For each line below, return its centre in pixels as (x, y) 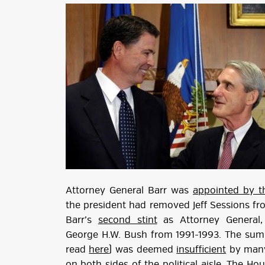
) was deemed (143, 250)
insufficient (201, 250)
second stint (127, 220)
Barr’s (82, 220)
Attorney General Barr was (129, 191)
